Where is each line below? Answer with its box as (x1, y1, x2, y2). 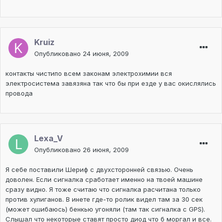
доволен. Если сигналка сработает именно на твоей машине (5, 175, 203, 184)
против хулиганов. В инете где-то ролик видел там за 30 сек (5, 195, 203, 204)
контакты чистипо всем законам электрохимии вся (5, 69, 172, 78)
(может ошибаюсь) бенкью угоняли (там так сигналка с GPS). (5, 205, 205, 214)
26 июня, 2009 (83, 146, 129, 154)
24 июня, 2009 (83, 50, 129, 58)
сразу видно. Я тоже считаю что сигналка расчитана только (5, 185, 201, 194)
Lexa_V (34, 133, 63, 144)
